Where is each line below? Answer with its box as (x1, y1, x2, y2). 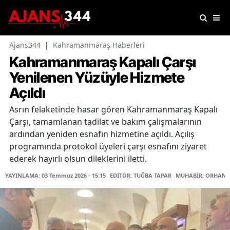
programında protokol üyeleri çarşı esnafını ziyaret (9, 141, 207, 152)
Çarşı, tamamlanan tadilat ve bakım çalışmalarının (9, 116, 202, 128)
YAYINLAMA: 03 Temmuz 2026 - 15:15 (5, 171, 106, 180)
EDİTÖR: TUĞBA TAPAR (110, 171, 171, 180)
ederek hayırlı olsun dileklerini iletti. (9, 153, 147, 165)
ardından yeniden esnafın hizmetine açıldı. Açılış (9, 128, 195, 140)
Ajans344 (9, 40, 41, 50)
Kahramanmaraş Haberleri (53, 40, 145, 50)
